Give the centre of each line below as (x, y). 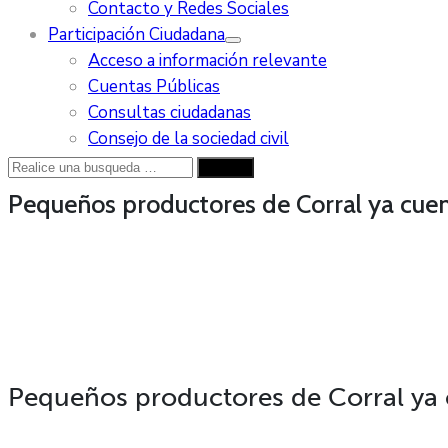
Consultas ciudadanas (169, 112)
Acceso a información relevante (207, 60)
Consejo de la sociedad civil (188, 138)
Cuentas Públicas (154, 86)
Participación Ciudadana (136, 34)
